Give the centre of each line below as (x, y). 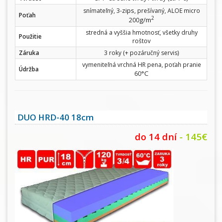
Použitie (30, 37)
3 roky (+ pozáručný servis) (141, 53)
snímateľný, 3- (102, 11)
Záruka (29, 53)
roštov (141, 41)
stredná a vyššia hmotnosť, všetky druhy (141, 33)
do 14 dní (156, 137)
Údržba (29, 69)
